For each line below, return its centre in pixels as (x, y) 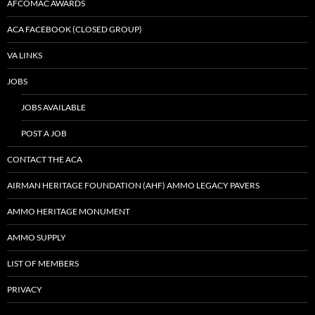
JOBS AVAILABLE (53, 107)
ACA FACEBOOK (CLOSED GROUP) (75, 29)
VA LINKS (25, 55)
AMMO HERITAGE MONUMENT (69, 211)
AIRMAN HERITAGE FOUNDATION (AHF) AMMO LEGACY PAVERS (133, 185)
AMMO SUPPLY (37, 237)
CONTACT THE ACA (45, 159)
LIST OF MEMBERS (43, 263)
